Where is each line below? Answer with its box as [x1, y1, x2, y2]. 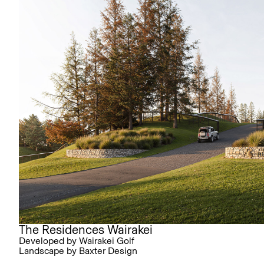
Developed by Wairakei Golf [19, 235, 134, 246]
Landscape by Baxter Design [19, 245, 137, 256]
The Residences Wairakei [19, 222, 153, 237]
